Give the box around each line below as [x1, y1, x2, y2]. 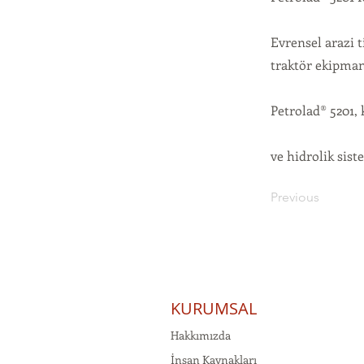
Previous [271, 189, 319, 205]
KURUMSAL [171, 297, 257, 319]
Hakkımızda [171, 327, 231, 343]
